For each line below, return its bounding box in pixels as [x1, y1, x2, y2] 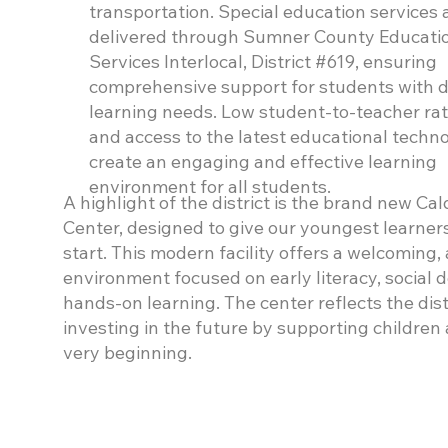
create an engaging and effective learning [88, 150, 437, 174]
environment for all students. [88, 175, 331, 199]
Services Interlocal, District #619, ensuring [88, 50, 437, 74]
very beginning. [63, 340, 193, 364]
